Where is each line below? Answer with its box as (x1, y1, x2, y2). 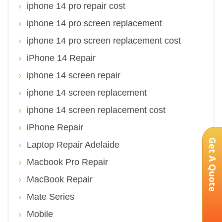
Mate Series (27, 192, 74, 202)
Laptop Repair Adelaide (27, 140, 119, 150)
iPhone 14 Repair (27, 53, 96, 63)
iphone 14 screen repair (27, 70, 120, 80)
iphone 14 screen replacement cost (27, 105, 166, 115)
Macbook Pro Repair (27, 157, 108, 167)
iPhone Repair (27, 122, 83, 132)
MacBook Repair (27, 174, 93, 184)
